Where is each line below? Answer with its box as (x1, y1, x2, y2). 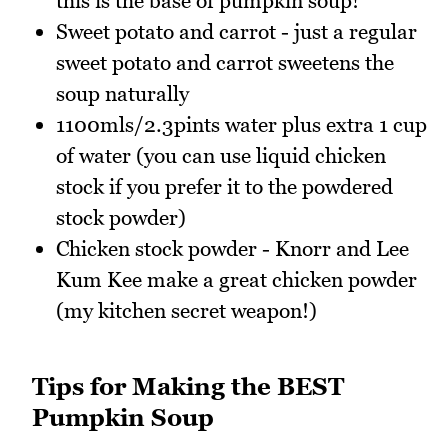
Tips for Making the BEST (32, 372, 344, 402)
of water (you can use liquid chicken (56, 142, 386, 168)
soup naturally (56, 80, 189, 106)
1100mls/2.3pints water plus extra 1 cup (56, 111, 427, 137)
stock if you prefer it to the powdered (56, 173, 393, 199)
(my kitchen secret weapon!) (56, 297, 317, 323)
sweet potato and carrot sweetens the (56, 49, 394, 75)
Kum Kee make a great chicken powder (56, 266, 417, 292)
